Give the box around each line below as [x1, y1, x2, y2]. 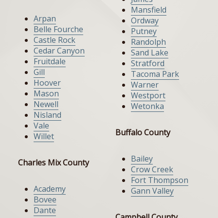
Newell [34, 99, 58, 110]
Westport [131, 90, 165, 101]
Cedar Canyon [34, 45, 85, 56]
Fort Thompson [131, 175, 188, 186]
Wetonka [131, 101, 164, 112]
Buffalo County [115, 127, 170, 138]
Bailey [131, 153, 153, 164]
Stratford [131, 58, 164, 69]
